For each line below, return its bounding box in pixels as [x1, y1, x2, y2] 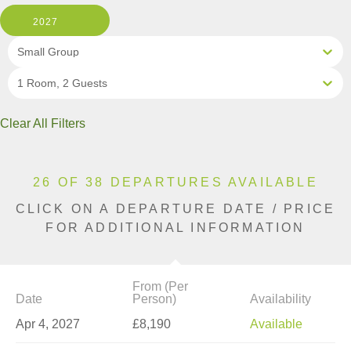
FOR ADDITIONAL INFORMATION [45, 221, 306, 235]
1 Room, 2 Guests [17, 77, 107, 90]
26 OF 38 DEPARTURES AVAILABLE [33, 175, 318, 190]
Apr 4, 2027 [16, 317, 80, 331]
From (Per [132, 280, 189, 294]
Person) [132, 292, 177, 306]
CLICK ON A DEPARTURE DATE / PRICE [15, 202, 336, 216]
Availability [249, 292, 311, 306]
